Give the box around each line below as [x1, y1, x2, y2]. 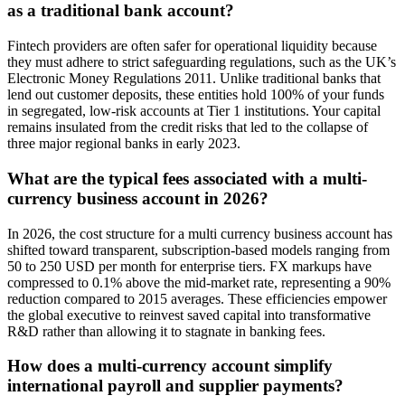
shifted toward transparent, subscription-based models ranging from [7, 241, 390, 258]
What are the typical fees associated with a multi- [7, 168, 367, 188]
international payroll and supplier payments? [7, 376, 344, 396]
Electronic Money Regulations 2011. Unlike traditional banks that [7, 71, 381, 87]
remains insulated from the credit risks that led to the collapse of [7, 119, 368, 136]
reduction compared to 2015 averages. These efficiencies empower [7, 290, 387, 306]
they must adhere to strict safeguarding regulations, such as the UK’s [7, 54, 396, 71]
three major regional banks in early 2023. [7, 136, 240, 152]
